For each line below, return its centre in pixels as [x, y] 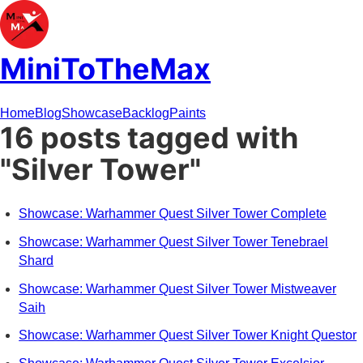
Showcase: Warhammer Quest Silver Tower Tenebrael [174, 241]
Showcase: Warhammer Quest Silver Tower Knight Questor [188, 335]
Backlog [146, 113]
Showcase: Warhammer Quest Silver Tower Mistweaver [178, 288]
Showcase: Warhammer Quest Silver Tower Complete [173, 214]
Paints [188, 113]
